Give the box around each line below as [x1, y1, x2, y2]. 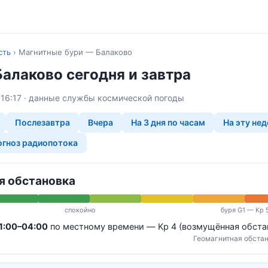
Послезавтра [15, 117, 70, 127]
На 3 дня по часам [131, 117, 205, 127]
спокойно [65, 205, 96, 214]
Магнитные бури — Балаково [19, 47, 132, 57]
